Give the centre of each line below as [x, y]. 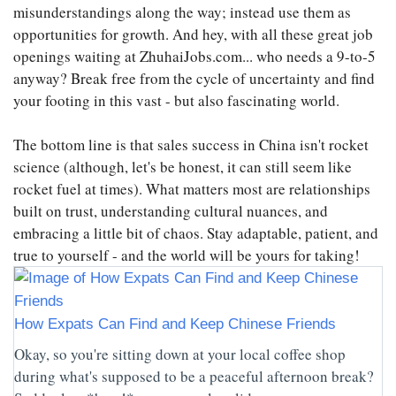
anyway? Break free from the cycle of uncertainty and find [194, 79]
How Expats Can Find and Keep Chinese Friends [175, 324]
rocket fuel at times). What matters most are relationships [192, 189]
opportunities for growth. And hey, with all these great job [193, 34]
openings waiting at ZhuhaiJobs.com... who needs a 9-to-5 [194, 57]
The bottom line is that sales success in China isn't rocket [191, 145]
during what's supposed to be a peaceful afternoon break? [194, 377]
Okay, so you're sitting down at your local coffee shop [180, 354]
